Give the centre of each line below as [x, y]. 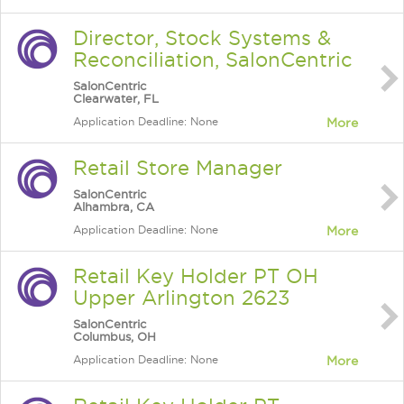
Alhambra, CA [114, 207]
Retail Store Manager [178, 168]
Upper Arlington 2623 [181, 298]
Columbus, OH [115, 336]
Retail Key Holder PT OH [196, 276]
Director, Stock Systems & [202, 38]
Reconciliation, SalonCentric [213, 60]
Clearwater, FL [116, 98]
